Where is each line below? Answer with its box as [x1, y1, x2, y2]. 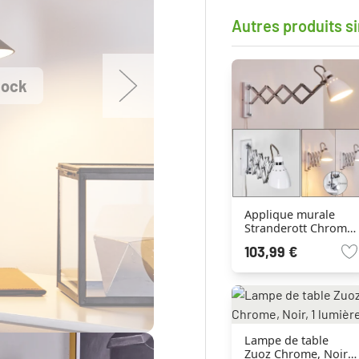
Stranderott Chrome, [244, 220, 357, 236]
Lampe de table [244, 332, 329, 348]
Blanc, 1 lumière [244, 233, 332, 249]
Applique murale [244, 206, 335, 222]
